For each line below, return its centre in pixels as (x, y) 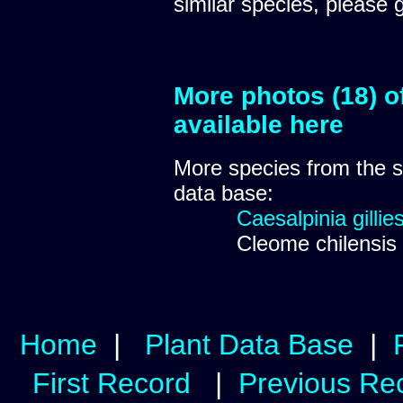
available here (259, 124)
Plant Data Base (249, 344)
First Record (112, 383)
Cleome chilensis (317, 243)
